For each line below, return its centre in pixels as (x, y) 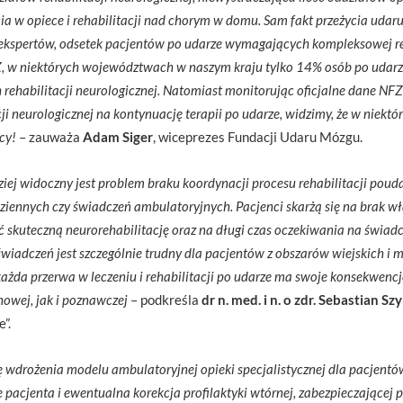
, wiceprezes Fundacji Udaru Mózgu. (258, 137)
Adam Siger (118, 137)
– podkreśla (166, 300)
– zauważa (49, 137)
